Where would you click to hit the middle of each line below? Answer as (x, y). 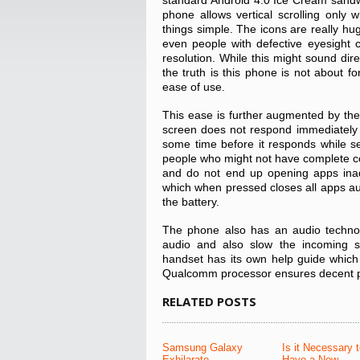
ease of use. (194, 87)
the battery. (191, 202)
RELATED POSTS (209, 301)
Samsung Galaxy (202, 348)
